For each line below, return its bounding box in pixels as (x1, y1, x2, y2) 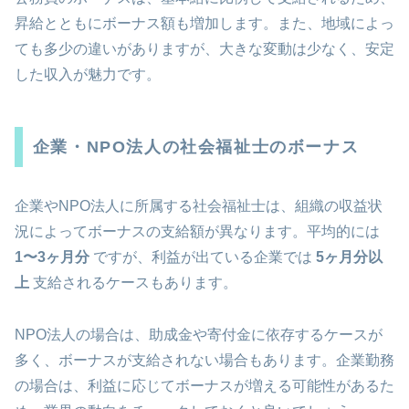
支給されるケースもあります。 (29, 275, 237, 291)
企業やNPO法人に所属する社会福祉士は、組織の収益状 (15, 198, 383, 215)
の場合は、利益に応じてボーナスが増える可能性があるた (15, 377, 394, 393)
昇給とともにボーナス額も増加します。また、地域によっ (15, 16, 394, 32)
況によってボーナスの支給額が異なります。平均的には (15, 224, 380, 240)
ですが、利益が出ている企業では (89, 249, 316, 266)
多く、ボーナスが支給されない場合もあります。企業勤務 (15, 351, 394, 368)
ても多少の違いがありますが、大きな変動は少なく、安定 (15, 41, 394, 58)
